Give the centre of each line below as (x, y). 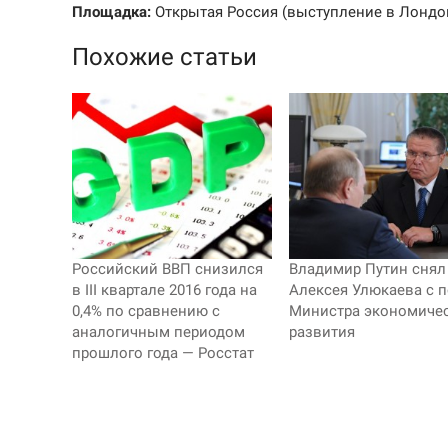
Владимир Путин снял (367, 269)
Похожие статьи (164, 57)
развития (321, 332)
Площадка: (111, 12)
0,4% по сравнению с (146, 311)
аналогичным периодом (158, 332)
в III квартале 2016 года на (164, 290)
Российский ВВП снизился (167, 269)
